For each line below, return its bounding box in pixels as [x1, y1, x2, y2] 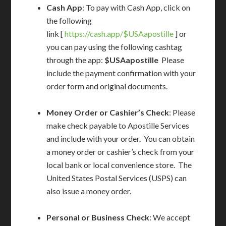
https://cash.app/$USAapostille [65, 29, 174, 38]
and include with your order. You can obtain [46, 134, 195, 143]
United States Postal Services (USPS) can [46, 173, 187, 183]
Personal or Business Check [46, 212, 150, 222]
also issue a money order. [46, 186, 132, 196]
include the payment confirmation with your [46, 68, 196, 78]
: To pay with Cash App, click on [82, 3, 191, 12]
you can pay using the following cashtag [46, 42, 183, 51]
